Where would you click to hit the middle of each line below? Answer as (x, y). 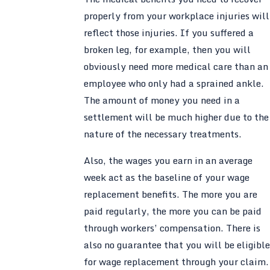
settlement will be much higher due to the (176, 117)
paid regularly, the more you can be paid (172, 211)
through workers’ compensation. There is (172, 228)
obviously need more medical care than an (176, 67)
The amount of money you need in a (162, 100)
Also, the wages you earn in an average (168, 160)
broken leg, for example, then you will (167, 50)
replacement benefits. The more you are (170, 194)
